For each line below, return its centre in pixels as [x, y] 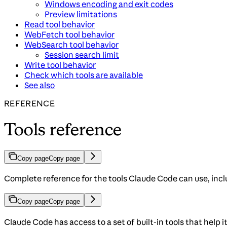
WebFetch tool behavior [69, 34]
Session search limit [82, 54]
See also [40, 85]
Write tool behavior [60, 65]
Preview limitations [81, 14]
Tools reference [63, 129]
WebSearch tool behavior [71, 44]
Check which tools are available [84, 75]
